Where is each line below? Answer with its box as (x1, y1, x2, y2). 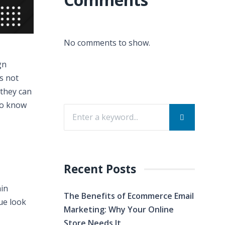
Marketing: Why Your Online (64, 204, 174, 215)
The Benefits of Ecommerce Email (64, 190, 194, 201)
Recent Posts (64, 161, 136, 177)
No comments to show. (64, 37, 150, 48)
